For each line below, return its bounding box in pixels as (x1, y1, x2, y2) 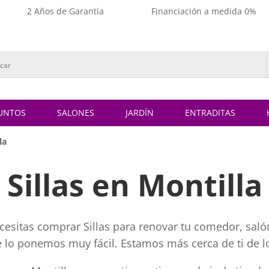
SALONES (57, 107, 94, 119)
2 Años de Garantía (26, 5, 104, 17)
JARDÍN (125, 107, 154, 119)
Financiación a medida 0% (151, 5, 256, 17)
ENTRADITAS (185, 107, 235, 119)
